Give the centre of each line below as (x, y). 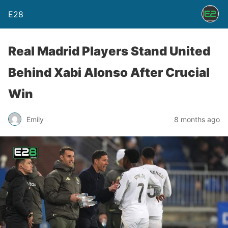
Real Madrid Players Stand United (109, 51)
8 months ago (197, 119)
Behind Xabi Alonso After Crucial (109, 73)
